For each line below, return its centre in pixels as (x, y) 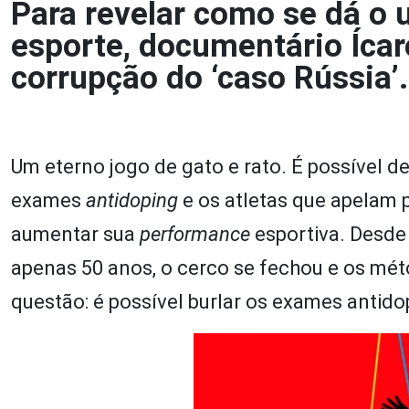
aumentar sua (75, 234)
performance (195, 234)
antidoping (132, 200)
